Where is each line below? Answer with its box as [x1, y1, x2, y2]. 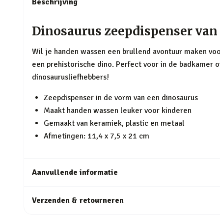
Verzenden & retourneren [32, 195, 124, 205]
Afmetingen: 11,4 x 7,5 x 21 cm [44, 131, 149, 141]
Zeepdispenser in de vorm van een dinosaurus [44, 93, 198, 103]
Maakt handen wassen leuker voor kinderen [44, 106, 192, 115]
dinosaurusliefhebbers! [32, 72, 109, 82]
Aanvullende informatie [32, 167, 118, 177]
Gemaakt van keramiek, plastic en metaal [44, 118, 185, 128]
